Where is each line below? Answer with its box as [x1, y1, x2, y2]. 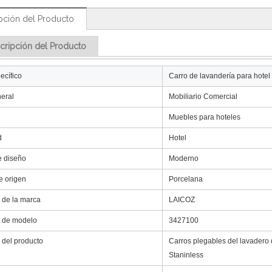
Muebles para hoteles [169, 113, 240, 121]
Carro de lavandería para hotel [169, 72, 270, 80]
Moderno [169, 154, 199, 163]
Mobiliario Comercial [169, 92, 237, 101]
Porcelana [169, 175, 203, 183]
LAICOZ [169, 195, 195, 204]
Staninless [169, 251, 203, 259]
